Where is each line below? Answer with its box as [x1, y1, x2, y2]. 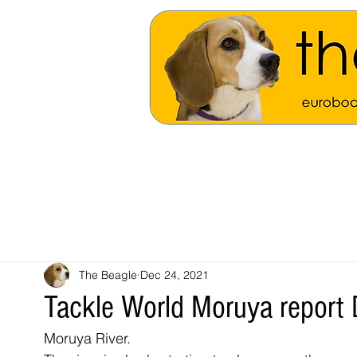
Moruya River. [44, 329, 131, 347]
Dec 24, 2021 [140, 267, 209, 282]
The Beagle [79, 267, 137, 282]
